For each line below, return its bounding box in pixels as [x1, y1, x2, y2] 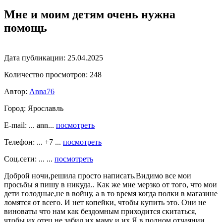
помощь [4, 21, 47, 34]
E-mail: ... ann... [4, 120, 56, 129]
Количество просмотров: [4, 70, 88, 79]
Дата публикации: [4, 53, 65, 62]
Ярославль [26, 104, 63, 112]
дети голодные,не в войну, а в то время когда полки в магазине [4, 189, 218, 198]
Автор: [4, 87, 27, 96]
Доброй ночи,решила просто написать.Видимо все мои [4, 171, 191, 180]
